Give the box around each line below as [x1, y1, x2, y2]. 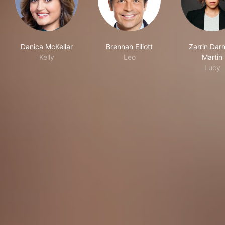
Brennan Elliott [106, 42, 153, 51]
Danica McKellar [20, 42, 73, 51]
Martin [202, 53, 222, 62]
